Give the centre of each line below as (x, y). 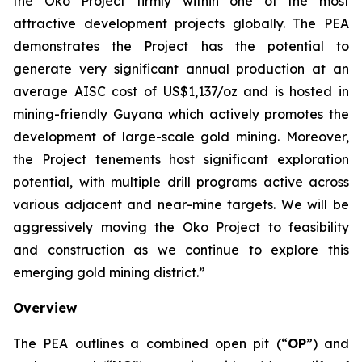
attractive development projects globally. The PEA (181, 23)
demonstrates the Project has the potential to (181, 46)
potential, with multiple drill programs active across (181, 181)
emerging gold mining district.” (109, 272)
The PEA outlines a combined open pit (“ (150, 343)
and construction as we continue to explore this (181, 249)
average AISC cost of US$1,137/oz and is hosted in (181, 91)
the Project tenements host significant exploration (181, 159)
